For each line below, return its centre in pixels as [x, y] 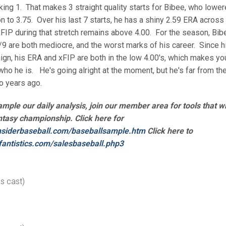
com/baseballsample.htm [99, 131]
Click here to [169, 131]
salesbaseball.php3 [89, 144]
